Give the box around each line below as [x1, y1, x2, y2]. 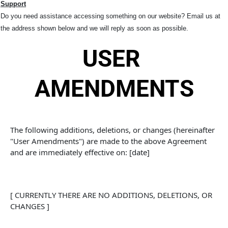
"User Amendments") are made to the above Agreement [10, 136, 209, 146]
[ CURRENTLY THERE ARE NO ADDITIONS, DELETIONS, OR [10, 190, 214, 200]
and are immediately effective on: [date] [10, 147, 150, 157]
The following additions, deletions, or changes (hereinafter [10, 125, 217, 135]
